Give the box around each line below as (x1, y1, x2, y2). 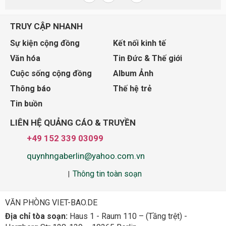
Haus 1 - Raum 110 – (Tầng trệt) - (68, 211, 187, 221)
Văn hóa (10, 53, 40, 63)
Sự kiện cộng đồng (10, 38, 80, 48)
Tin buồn (10, 98, 42, 108)
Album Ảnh (113, 68, 153, 78)
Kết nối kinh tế (113, 38, 166, 48)
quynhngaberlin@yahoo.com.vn (27, 150, 145, 161)
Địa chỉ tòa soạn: (5, 211, 68, 221)
